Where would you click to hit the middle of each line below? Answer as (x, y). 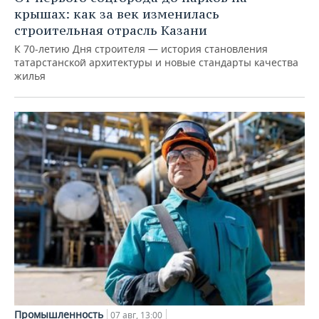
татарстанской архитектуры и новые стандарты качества (156, 62)
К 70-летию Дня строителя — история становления (141, 48)
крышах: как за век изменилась (117, 14)
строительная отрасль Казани (111, 30)
